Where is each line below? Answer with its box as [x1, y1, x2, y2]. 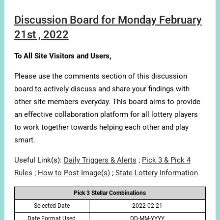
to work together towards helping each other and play [14, 123, 189, 132]
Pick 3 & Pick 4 [141, 156, 191, 165]
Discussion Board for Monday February [14, 14, 202, 27]
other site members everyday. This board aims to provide [14, 97, 200, 107]
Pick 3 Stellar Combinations [74, 190, 146, 197]
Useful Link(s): [14, 156, 64, 165]
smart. [14, 136, 35, 145]
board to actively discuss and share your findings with [14, 84, 190, 94]
